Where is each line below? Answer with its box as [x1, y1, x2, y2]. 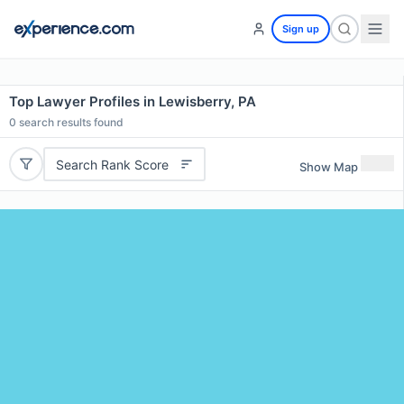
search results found [16, 115, 124, 129]
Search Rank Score [55, 156, 169, 172]
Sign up [282, 23, 319, 35]
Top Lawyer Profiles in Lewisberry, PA [9, 93, 256, 110]
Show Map [299, 159, 358, 174]
